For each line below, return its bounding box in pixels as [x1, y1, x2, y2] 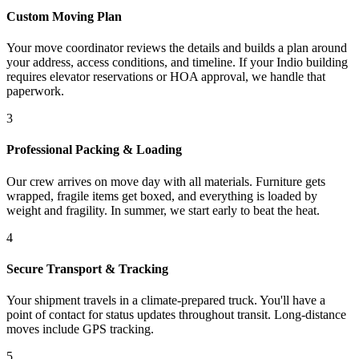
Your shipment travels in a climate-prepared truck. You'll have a [6, 293, 325, 308]
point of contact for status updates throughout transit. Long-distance [6, 308, 346, 322]
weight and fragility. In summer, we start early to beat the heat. [6, 203, 320, 217]
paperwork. [6, 84, 64, 99]
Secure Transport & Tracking [6, 261, 168, 276]
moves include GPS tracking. [6, 322, 154, 337]
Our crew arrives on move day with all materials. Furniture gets [6, 174, 325, 188]
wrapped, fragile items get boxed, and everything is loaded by [6, 188, 317, 203]
